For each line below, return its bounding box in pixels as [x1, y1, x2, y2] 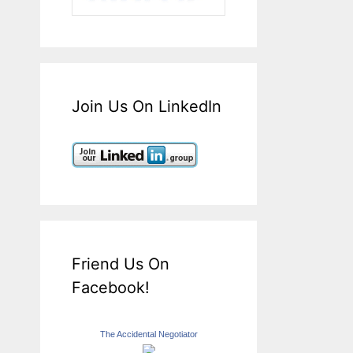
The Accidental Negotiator [99, 329, 198, 339]
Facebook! [72, 277, 150, 297]
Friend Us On [72, 254, 169, 273]
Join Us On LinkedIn [72, 96, 221, 116]
